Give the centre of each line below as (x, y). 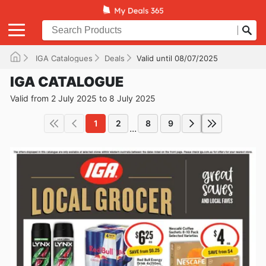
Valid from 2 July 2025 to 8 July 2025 (83, 98)
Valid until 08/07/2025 (177, 58)
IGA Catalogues (63, 58)
